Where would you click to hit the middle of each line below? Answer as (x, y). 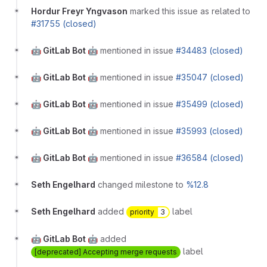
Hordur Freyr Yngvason (79, 11)
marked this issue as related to (190, 11)
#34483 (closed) (209, 51)
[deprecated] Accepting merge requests (106, 252)
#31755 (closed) (64, 24)
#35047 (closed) (210, 77)
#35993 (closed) (209, 131)
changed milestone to (142, 185)
